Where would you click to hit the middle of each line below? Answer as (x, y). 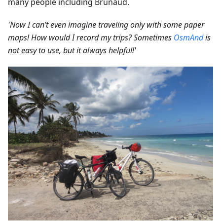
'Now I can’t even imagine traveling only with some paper (106, 25)
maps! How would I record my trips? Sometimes (91, 38)
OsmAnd (188, 38)
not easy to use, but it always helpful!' (72, 51)
